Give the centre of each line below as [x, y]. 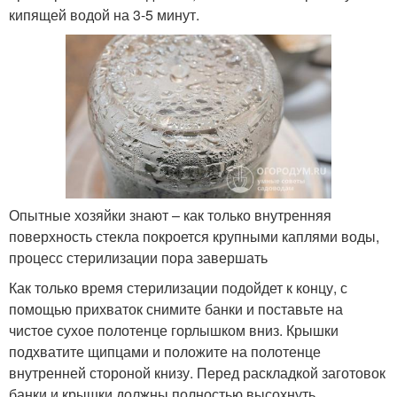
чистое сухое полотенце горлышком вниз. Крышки [174, 330]
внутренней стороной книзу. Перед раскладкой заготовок [197, 372]
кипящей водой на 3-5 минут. [104, 14]
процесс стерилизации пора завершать [138, 257]
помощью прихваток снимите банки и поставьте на [176, 308]
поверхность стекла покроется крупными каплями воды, [194, 236]
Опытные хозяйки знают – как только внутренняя [170, 214]
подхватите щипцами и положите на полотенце [165, 351]
